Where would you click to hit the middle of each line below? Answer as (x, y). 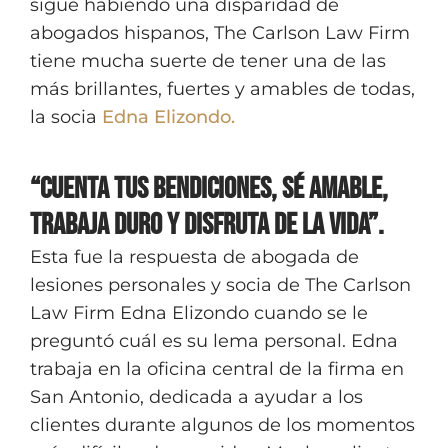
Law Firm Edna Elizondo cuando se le (199, 313)
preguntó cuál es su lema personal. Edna (214, 341)
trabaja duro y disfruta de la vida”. (207, 225)
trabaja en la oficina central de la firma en (217, 369)
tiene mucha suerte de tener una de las (208, 61)
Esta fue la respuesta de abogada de (194, 257)
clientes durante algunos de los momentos (222, 425)
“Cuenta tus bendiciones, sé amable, (209, 189)
